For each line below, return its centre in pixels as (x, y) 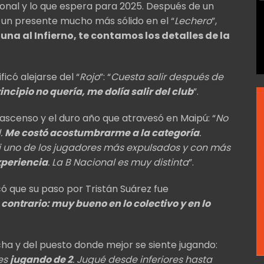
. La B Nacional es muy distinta (118, 162)
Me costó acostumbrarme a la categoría (102, 133)
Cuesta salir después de (167, 77)
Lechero (193, 21)
